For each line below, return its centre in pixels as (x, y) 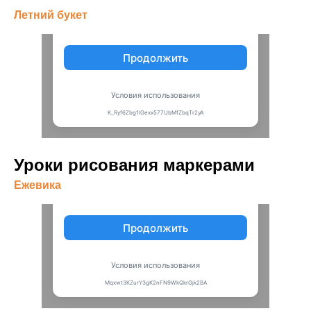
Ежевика (37, 185)
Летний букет (51, 15)
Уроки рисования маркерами (134, 165)
